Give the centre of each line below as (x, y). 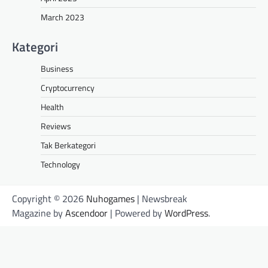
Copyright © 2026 (49, 199)
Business (57, 68)
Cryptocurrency (68, 88)
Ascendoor (86, 213)
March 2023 (63, 17)
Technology (60, 164)
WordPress (186, 213)
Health (52, 107)
